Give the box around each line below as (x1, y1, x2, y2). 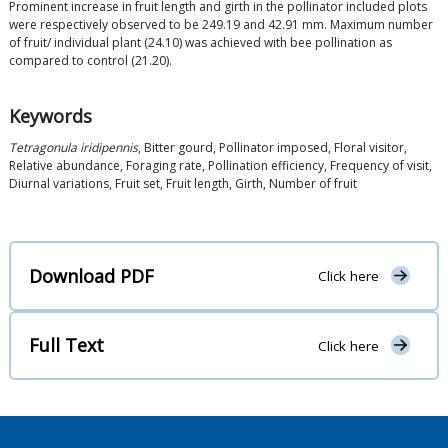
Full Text (29, 333, 104, 358)
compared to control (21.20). (9, 52, 172, 70)
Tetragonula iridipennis (9, 139, 138, 157)
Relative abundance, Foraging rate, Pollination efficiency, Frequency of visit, (9, 157, 432, 175)
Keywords (9, 104, 92, 129)
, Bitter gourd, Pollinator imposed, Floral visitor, (138, 139, 407, 157)
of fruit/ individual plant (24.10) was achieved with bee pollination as (9, 34, 392, 52)
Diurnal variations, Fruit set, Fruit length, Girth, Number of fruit (9, 175, 357, 193)
